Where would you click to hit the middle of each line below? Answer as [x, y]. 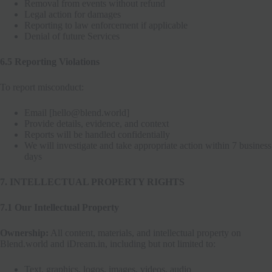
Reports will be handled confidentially [97, 134]
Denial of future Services [72, 36]
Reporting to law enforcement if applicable [106, 25]
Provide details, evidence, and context [97, 123]
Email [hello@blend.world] [77, 112]
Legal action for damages [73, 14]
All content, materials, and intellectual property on [145, 233]
